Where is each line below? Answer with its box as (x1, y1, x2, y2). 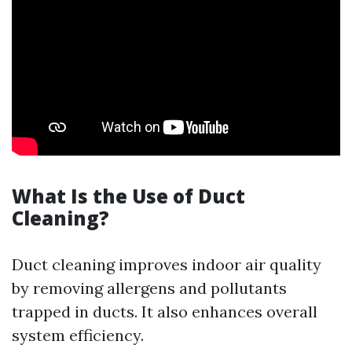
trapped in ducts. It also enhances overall (12, 302, 317, 321)
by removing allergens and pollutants (12, 278, 287, 298)
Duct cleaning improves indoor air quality (12, 255, 321, 274)
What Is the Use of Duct (12, 183, 245, 209)
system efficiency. (12, 325, 144, 345)
